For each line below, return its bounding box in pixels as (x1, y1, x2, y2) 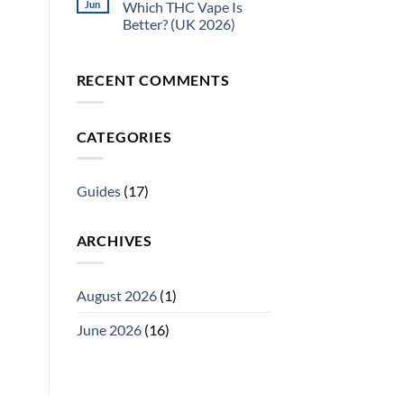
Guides (76, 182, 121, 200)
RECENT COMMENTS (76, 71, 230, 89)
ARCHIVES (76, 232, 152, 250)
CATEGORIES (76, 127, 172, 145)
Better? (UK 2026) (122, 15, 235, 33)
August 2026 (76, 286, 157, 304)
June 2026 (76, 320, 142, 338)
